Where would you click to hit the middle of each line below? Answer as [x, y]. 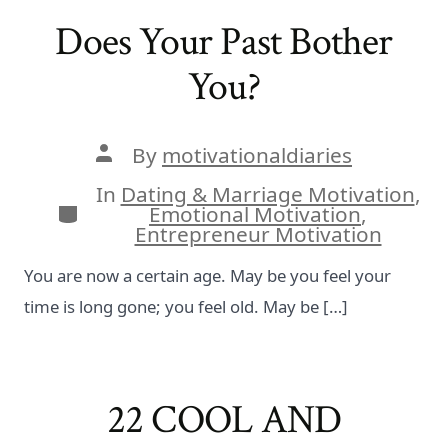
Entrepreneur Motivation [258, 233]
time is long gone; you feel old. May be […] [186, 306]
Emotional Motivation [255, 213]
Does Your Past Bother [224, 41]
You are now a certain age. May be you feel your [208, 275]
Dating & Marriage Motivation [267, 193]
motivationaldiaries [257, 154]
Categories [109, 209]
